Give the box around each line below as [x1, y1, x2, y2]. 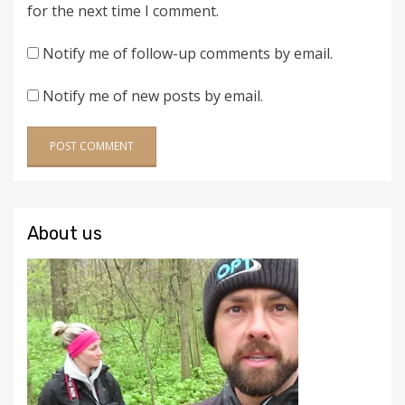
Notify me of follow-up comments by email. [42, 43, 333, 64]
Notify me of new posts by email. [42, 86, 263, 107]
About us [27, 222, 102, 245]
